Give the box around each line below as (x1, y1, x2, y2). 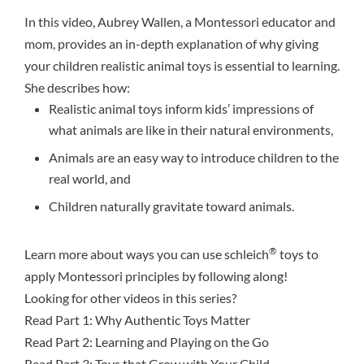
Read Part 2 (24, 333, 89, 349)
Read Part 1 (24, 311, 89, 327)
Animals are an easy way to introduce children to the (49, 149, 339, 165)
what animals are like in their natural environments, (49, 121, 333, 137)
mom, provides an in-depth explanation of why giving (24, 35, 318, 51)
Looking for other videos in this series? (24, 289, 236, 305)
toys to (277, 245, 318, 262)
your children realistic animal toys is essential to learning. (24, 57, 340, 73)
